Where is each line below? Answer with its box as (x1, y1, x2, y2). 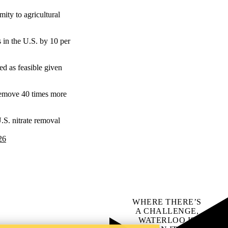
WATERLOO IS (138, 216, 195, 224)
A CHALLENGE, (135, 207, 198, 215)
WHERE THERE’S (132, 197, 202, 206)
